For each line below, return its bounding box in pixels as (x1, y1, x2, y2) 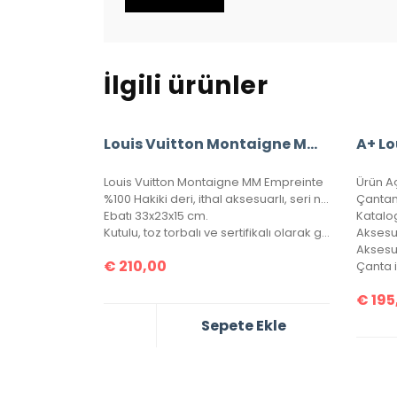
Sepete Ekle (200, 315, 286, 336)
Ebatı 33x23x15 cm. (104, 206, 208, 224)
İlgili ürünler (104, 67, 268, 103)
